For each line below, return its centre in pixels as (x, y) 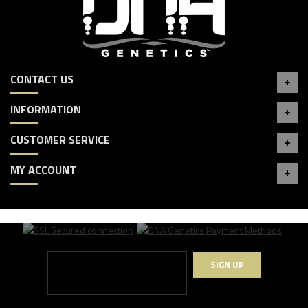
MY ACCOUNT (43, 170)
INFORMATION (46, 109)
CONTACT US (42, 79)
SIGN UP (227, 264)
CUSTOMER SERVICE (60, 140)
